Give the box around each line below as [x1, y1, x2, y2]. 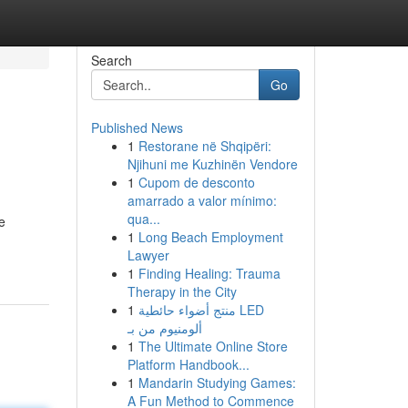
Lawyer [127, 246, 169, 264]
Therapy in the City [127, 282, 237, 301]
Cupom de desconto [138, 173, 255, 191]
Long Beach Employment [138, 228, 283, 246]
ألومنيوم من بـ [127, 319, 202, 337]
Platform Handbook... [127, 355, 250, 373]
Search [90, 51, 132, 69]
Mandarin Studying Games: [138, 373, 296, 392]
